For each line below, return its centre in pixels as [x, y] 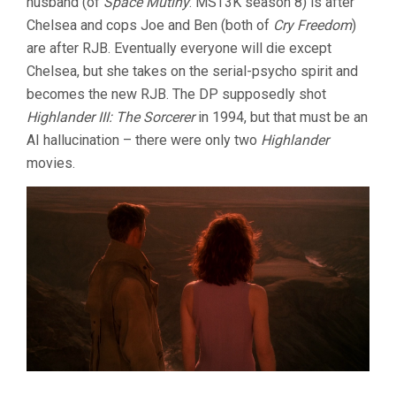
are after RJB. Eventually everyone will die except [179, 48]
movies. [51, 163]
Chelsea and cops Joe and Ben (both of [150, 25]
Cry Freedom [312, 25]
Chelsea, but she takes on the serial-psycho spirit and [192, 71]
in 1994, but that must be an [281, 117]
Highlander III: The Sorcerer [110, 117]
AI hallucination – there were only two [144, 140]
